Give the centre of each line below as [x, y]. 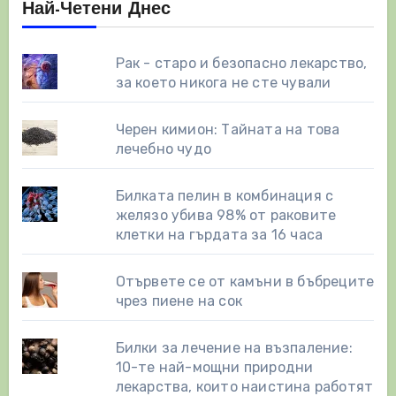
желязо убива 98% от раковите [226, 215]
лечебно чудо [164, 148]
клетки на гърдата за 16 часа [219, 234]
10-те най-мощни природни [214, 367]
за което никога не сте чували [223, 82]
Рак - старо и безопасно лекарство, [241, 63]
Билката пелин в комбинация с [225, 195]
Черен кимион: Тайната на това [228, 129]
